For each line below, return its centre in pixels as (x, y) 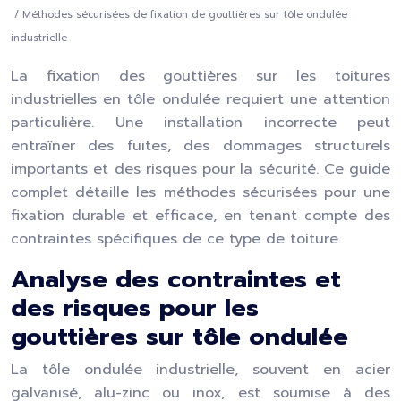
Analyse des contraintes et (176, 279)
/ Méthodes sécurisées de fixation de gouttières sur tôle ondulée (179, 15)
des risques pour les (135, 308)
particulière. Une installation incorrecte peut (200, 123)
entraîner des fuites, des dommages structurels (200, 146)
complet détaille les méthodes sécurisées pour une (200, 192)
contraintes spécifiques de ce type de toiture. (176, 239)
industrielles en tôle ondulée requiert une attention (200, 99)
